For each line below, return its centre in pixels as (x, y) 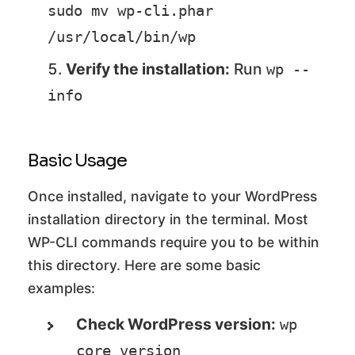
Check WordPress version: (176, 324)
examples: (61, 288)
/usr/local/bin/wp (122, 36)
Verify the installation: (148, 69)
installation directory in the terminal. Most (168, 219)
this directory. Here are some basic (144, 265)
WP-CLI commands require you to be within (174, 242)
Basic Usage (77, 160)
